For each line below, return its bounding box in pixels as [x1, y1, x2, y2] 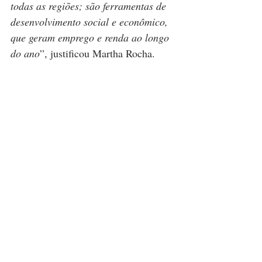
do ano [11, 46, 40, 61]
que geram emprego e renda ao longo [11, 30, 172, 45]
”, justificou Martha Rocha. [40, 46, 155, 61]
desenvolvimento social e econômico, [11, 15, 171, 29]
